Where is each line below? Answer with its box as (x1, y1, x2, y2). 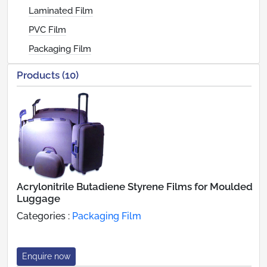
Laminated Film (29, 5, 93, 16)
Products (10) (17, 69, 79, 81)
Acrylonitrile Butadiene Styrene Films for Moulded (17, 180, 253, 193)
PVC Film (29, 24, 66, 35)
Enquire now (22, 251, 70, 261)
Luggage (17, 192, 60, 204)
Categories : (17, 210, 72, 222)
